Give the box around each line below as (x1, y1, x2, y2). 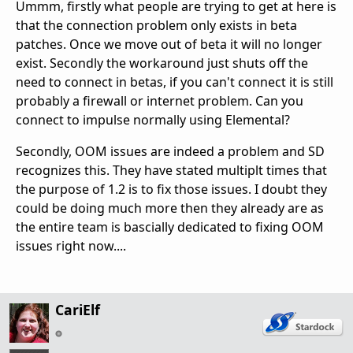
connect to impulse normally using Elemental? (16, 111, 290, 129)
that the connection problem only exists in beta (16, 17, 297, 35)
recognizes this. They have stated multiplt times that (16, 162, 327, 180)
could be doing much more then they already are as (16, 199, 324, 217)
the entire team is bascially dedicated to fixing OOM (16, 218, 324, 236)
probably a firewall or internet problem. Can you (16, 92, 303, 110)
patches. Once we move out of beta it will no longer (16, 35, 322, 54)
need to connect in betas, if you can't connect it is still (16, 73, 333, 91)
